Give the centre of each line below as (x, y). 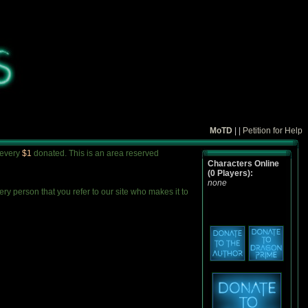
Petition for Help (273, 131)
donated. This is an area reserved (96, 153)
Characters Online (243, 164)
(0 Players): (230, 173)
